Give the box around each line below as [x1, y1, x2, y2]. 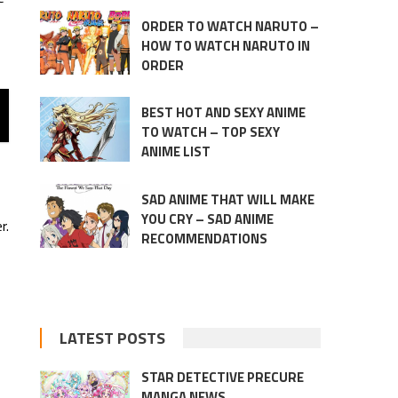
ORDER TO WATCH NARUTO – [140, 16, 319, 37]
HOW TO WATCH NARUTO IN [140, 36, 310, 57]
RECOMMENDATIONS [140, 227, 267, 249]
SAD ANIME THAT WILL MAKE [140, 188, 314, 210]
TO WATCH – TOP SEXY [140, 122, 280, 143]
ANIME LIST [140, 141, 211, 163]
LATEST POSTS [60, 325, 166, 350]
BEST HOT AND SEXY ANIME [140, 102, 306, 123]
